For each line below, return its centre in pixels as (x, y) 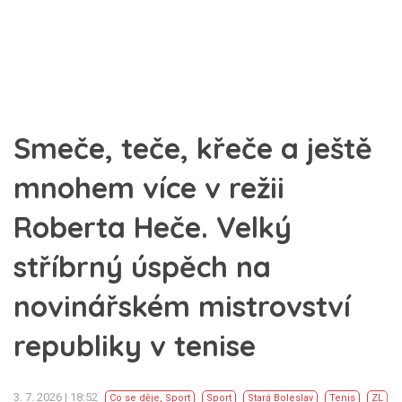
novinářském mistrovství (182, 306)
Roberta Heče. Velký (153, 227)
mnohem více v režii (149, 188)
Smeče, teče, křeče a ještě (193, 148)
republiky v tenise (135, 345)
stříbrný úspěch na (142, 267)
